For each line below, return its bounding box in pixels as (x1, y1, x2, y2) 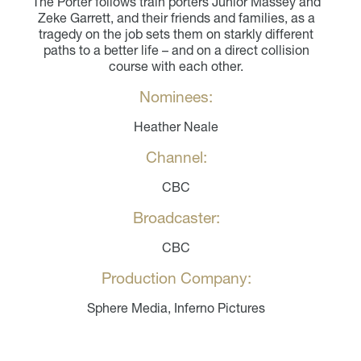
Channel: (145, 147, 207, 168)
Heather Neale (134, 118, 219, 135)
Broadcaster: (132, 208, 220, 228)
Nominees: (139, 87, 214, 107)
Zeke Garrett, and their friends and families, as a (37, 10, 315, 27)
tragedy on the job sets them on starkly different (39, 26, 314, 43)
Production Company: (101, 268, 251, 288)
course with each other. (109, 58, 244, 75)
